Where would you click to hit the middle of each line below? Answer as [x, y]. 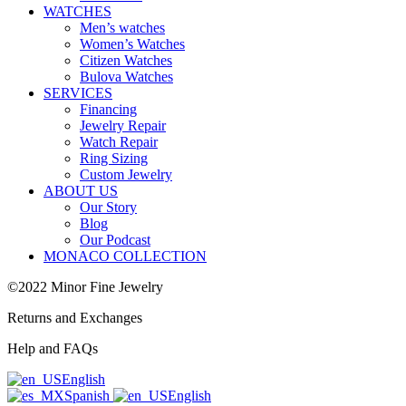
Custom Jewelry [126, 174]
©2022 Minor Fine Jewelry [85, 287]
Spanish [89, 396]
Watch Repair [119, 142]
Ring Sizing [114, 158]
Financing [108, 109]
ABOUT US [81, 191]
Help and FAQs [53, 348]
